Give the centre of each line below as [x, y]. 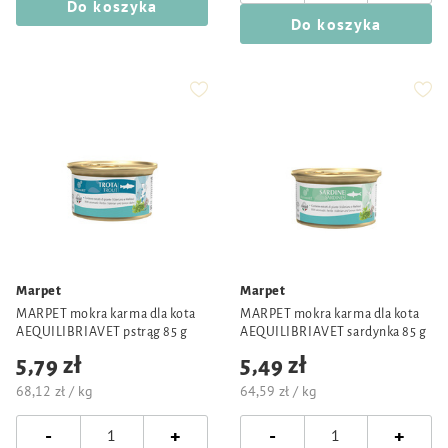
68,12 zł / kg [54, 391]
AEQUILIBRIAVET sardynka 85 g [333, 332]
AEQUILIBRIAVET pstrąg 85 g [102, 332]
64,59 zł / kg [278, 391]
